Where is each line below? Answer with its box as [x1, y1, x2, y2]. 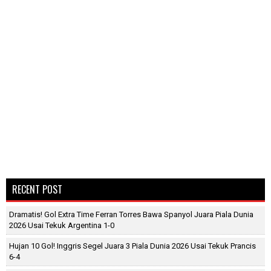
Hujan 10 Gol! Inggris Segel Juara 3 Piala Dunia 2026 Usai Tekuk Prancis [9, 241, 256, 251]
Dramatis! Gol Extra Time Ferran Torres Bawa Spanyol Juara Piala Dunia [9, 210, 253, 220]
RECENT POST [12, 182, 62, 197]
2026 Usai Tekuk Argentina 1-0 [9, 221, 114, 230]
